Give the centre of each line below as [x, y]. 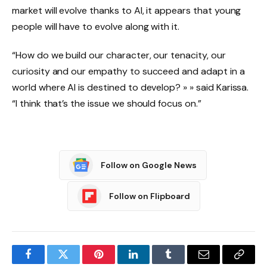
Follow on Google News [149, 165]
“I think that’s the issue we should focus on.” [107, 103]
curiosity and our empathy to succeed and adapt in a [128, 71]
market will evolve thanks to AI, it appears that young [127, 10]
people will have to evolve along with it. [96, 26]
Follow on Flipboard [149, 196]
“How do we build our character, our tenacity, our [119, 55]
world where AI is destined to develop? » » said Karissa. [131, 87]
